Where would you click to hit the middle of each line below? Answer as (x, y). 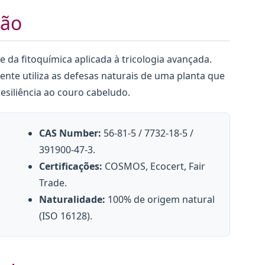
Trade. (53, 183)
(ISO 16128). (66, 216)
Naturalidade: (72, 200)
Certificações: (71, 167)
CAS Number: (70, 133)
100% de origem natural (160, 200)
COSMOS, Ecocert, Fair (154, 167)
